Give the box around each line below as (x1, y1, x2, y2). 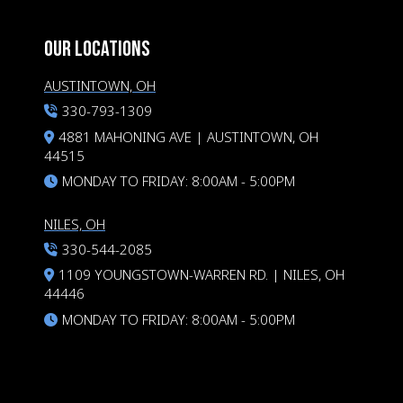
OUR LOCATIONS (44, 36, 150, 62)
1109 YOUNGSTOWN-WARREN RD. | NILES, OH (58, 265, 345, 284)
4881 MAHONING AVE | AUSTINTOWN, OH (58, 127, 318, 146)
